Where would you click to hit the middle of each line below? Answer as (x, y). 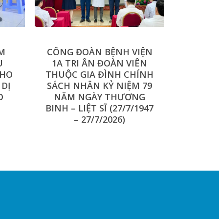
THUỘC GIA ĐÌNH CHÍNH (99, 75)
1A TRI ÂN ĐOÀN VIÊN (99, 63)
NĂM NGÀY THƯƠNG (99, 97)
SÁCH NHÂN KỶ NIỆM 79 (99, 86)
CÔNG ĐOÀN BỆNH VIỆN (99, 52)
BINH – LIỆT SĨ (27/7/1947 (99, 108)
